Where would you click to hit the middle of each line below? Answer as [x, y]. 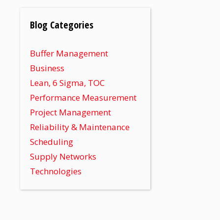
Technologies [56, 171]
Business [47, 68]
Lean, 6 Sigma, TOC [67, 82]
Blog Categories [62, 25]
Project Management [70, 112]
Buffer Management [69, 53]
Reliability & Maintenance [80, 127]
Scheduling [52, 141]
